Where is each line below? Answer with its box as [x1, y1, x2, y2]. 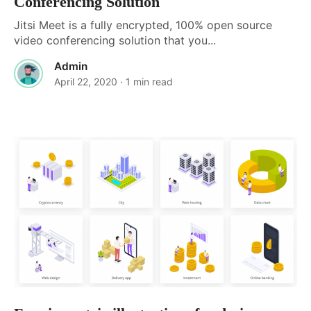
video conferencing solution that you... [14, 33, 216, 47]
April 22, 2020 [54, 75, 117, 87]
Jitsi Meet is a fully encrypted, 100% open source [14, 17, 272, 32]
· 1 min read [120, 75, 173, 87]
